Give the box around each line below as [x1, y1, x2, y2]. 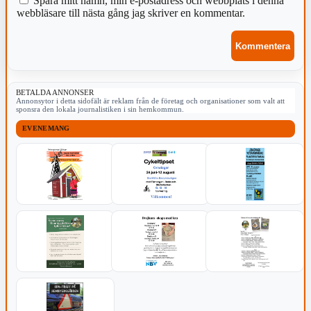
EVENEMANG [22, 124, 70, 133]
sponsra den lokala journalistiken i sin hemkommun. [16, 105, 184, 114]
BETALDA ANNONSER [16, 88, 94, 97]
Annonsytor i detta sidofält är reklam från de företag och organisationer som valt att [16, 96, 285, 106]
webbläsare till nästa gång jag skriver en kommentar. [16, 7, 245, 19]
